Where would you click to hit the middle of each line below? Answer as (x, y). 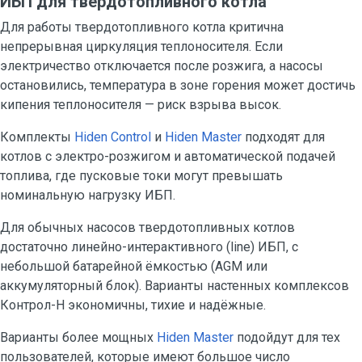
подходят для (283, 137)
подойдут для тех (287, 337)
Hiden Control (113, 137)
